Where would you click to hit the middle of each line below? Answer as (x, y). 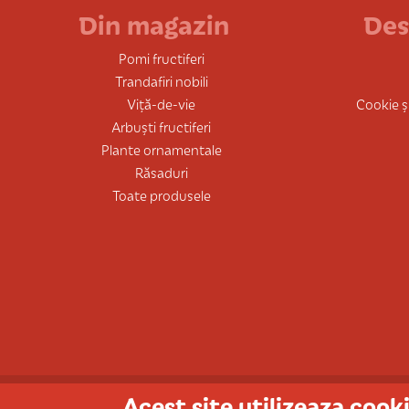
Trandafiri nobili (161, 81)
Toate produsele (161, 195)
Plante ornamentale (161, 150)
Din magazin (153, 24)
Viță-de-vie (162, 104)
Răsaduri (161, 173)
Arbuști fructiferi (162, 127)
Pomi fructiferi (161, 58)
